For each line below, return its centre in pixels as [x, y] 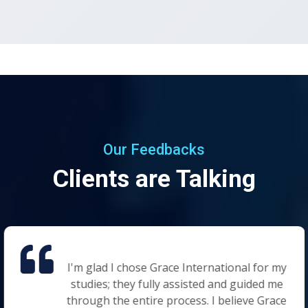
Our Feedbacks [154, 149]
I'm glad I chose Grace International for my [176, 267]
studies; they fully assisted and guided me [176, 284]
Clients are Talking [154, 178]
